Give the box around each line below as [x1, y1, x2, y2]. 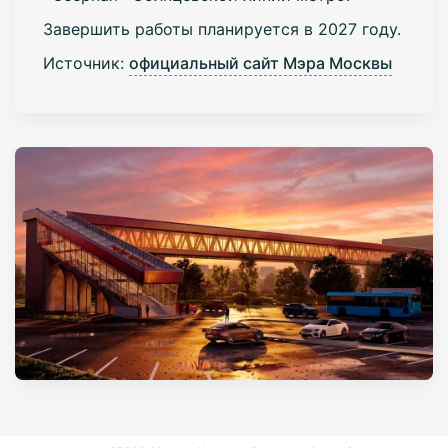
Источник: [42, 52, 129, 73]
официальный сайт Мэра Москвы [128, 52, 392, 73]
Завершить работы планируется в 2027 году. [42, 18, 401, 39]
